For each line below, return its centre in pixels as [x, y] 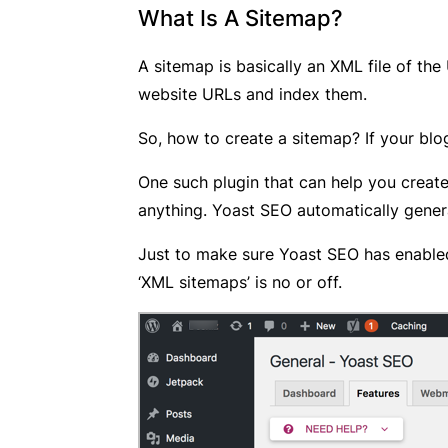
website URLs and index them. [252, 93]
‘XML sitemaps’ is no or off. [240, 281]
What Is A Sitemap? [240, 17]
